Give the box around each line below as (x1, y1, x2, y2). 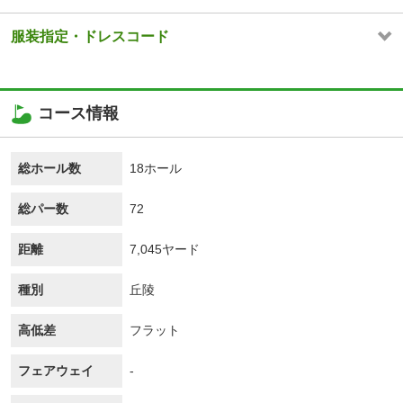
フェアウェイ (18, 363, 94, 379)
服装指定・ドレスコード (11, 29, 169, 45)
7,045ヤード (130, 242, 200, 257)
